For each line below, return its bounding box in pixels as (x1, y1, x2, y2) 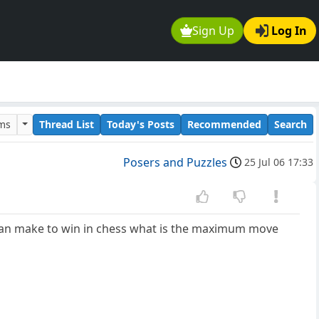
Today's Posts (107, 117, 174, 131)
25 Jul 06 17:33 (244, 155, 313, 169)
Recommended (187, 117, 261, 131)
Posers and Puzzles (123, 155, 227, 171)
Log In (271, 23, 307, 39)
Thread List (39, 117, 94, 131)
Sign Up (192, 23, 235, 39)
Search (274, 117, 307, 131)
